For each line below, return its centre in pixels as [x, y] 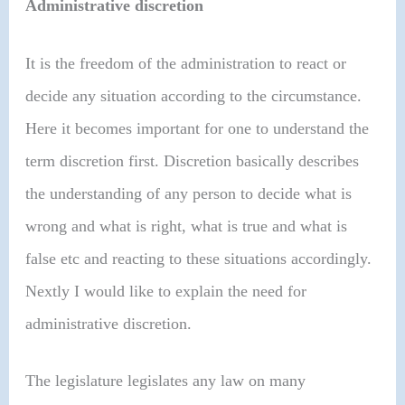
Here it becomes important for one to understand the [198, 128]
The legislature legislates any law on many [166, 380]
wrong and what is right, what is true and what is [187, 226]
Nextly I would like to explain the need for [166, 291]
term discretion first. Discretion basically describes [193, 160]
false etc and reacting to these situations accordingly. [199, 258]
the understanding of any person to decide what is [189, 193]
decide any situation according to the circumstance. [194, 95]
